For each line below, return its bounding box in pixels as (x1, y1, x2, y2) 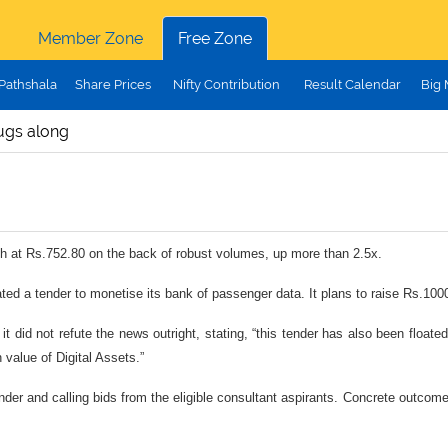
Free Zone (177, 29, 252, 48)
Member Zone (37, 29, 143, 48)
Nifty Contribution (172, 77, 280, 92)
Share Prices (74, 77, 151, 92)
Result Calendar (303, 77, 401, 92)
